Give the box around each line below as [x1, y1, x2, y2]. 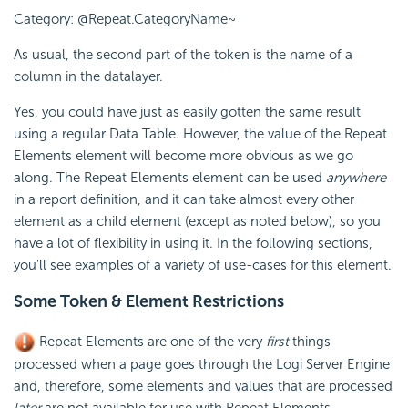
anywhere [326, 169, 386, 187]
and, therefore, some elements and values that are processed [14, 378, 393, 395]
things [289, 333, 331, 351]
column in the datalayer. [14, 68, 163, 86]
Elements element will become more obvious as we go [14, 148, 353, 165]
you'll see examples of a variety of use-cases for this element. [14, 257, 392, 274]
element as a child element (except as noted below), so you [14, 213, 381, 230]
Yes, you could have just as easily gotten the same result [14, 104, 361, 121]
